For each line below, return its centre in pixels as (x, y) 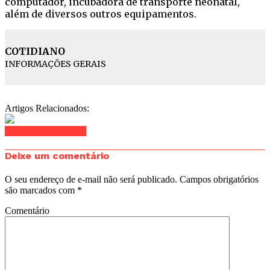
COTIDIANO (35, 51)
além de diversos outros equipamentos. (101, 14)
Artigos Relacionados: (47, 108)
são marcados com (41, 190)
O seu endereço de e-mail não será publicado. (91, 180)
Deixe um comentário (57, 156)
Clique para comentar (46, 131)
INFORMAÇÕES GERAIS (55, 64)
